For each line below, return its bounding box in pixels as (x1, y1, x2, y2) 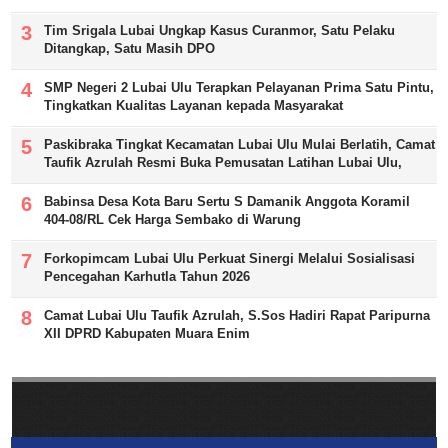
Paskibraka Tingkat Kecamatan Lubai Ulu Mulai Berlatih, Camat (44, 136, 436, 152)
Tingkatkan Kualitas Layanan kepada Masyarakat (44, 97, 344, 113)
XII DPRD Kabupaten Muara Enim (44, 325, 251, 341)
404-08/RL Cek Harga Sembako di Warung (44, 211, 302, 227)
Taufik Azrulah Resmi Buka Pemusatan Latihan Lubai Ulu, (44, 154, 403, 170)
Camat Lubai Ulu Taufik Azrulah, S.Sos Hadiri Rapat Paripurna (44, 307, 431, 323)
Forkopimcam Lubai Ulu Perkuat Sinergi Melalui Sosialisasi (44, 250, 416, 266)
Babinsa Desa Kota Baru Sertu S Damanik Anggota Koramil (44, 193, 411, 209)
